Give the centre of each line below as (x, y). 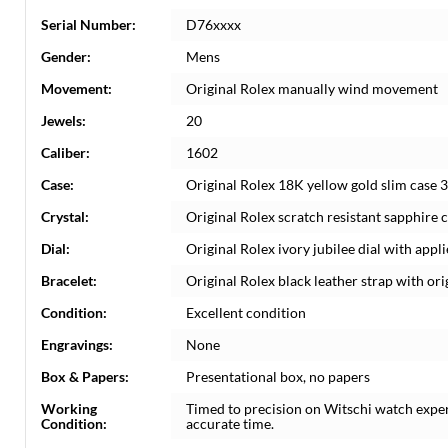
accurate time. (230, 423)
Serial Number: (88, 24)
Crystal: (65, 216)
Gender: (66, 56)
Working (69, 408)
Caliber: (65, 152)
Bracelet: (69, 280)
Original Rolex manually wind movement (312, 88)
